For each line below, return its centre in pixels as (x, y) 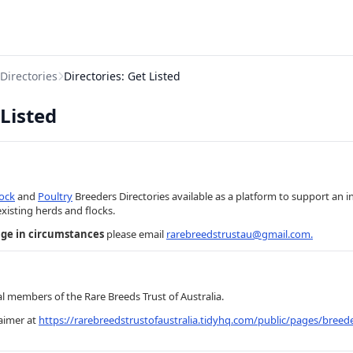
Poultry (55, 196)
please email (135, 234)
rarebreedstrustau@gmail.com (238, 234)
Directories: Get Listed (122, 76)
